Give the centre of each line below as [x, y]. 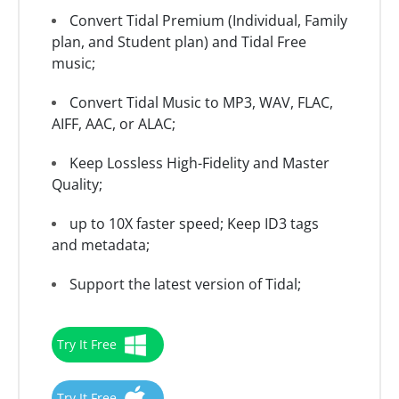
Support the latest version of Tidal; [185, 285]
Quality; [77, 185]
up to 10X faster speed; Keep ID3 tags [194, 224]
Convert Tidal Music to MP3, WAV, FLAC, [201, 103]
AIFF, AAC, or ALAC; [114, 124]
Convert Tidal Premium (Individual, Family [208, 21]
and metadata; [101, 245]
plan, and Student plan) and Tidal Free [179, 42]
